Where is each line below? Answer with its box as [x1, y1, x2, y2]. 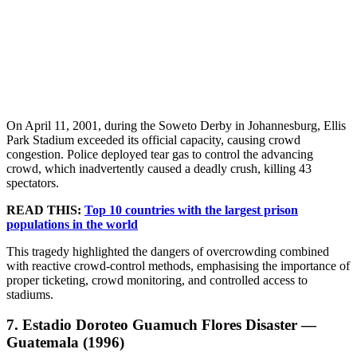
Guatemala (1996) [6, 334, 124, 351]
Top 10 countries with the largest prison [84, 202, 298, 217]
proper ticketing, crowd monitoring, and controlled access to [6, 273, 308, 287]
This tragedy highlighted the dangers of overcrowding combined [6, 244, 329, 258]
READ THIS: [6, 202, 84, 217]
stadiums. [6, 287, 53, 301]
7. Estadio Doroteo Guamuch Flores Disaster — [6, 316, 316, 334]
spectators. [6, 175, 59, 190]
